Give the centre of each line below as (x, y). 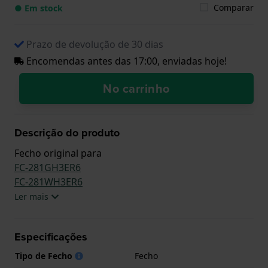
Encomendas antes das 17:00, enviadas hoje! (125, 61)
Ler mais (31, 196)
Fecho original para (58, 153)
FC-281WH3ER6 (48, 182)
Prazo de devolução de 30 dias (95, 44)
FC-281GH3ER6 (48, 167)
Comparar (234, 7)
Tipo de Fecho (45, 255)
